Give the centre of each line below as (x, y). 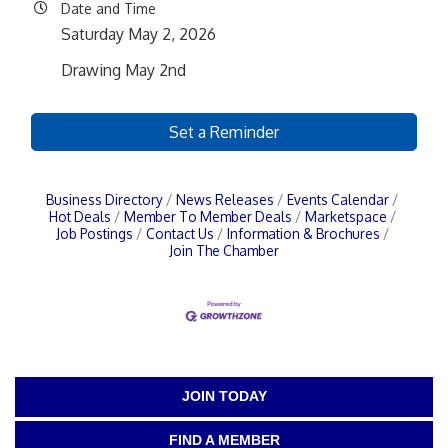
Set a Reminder (224, 132)
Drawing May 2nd (123, 70)
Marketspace (345, 216)
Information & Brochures (303, 233)
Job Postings (94, 233)
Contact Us (179, 233)
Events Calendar (338, 199)
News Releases (225, 199)
